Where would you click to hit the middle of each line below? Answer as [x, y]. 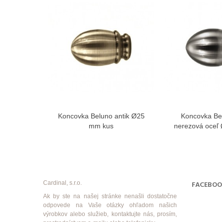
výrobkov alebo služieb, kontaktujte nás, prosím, [110, 214]
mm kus [101, 126]
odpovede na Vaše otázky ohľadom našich [110, 205]
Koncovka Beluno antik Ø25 [101, 116]
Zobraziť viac [108, 116]
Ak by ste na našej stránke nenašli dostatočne [110, 196]
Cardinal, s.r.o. [62, 183]
